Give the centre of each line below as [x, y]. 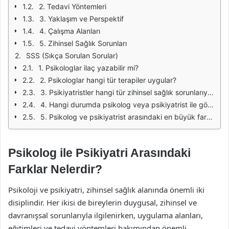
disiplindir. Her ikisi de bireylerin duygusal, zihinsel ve [102, 202]
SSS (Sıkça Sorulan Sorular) [72, 55]
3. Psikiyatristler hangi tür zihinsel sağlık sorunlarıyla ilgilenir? [124, 92]
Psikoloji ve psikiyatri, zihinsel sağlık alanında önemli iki [106, 189]
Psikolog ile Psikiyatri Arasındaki [99, 153]
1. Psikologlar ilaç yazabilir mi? [88, 68]
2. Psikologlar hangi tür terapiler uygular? [108, 80]
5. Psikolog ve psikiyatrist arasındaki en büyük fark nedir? [123, 117]
